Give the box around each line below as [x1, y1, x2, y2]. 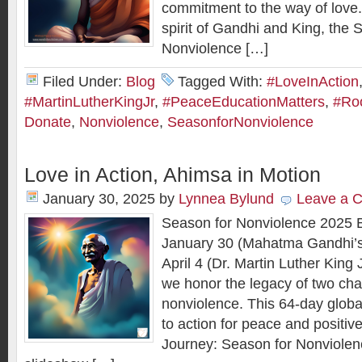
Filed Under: [43, 74, 126, 90]
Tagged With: [178, 74, 267, 90]
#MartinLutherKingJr [24, 94, 154, 110]
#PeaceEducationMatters [162, 94, 325, 110]
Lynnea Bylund [179, 191, 274, 207]
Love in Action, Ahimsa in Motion [24, 164, 321, 186]
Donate [24, 114, 71, 130]
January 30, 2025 [43, 191, 155, 207]
